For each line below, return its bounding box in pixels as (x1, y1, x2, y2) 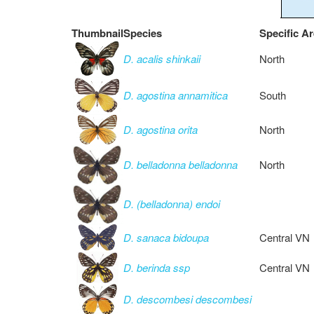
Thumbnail (71, 25, 123, 41)
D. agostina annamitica (123, 88, 228, 102)
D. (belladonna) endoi (123, 196, 220, 211)
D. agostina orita (123, 122, 198, 137)
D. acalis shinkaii (123, 51, 200, 66)
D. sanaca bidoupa (123, 230, 209, 245)
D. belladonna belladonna (123, 157, 238, 172)
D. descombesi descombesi (123, 292, 252, 306)
